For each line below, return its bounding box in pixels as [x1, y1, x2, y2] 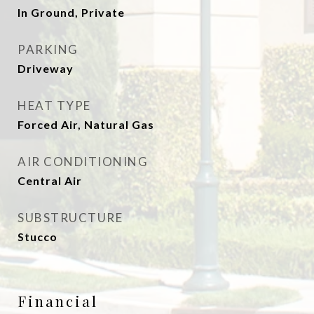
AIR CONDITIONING [18, 154, 148, 169]
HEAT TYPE [18, 98, 91, 113]
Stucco [18, 230, 57, 243]
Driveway [18, 62, 74, 75]
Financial [18, 291, 98, 310]
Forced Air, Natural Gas [18, 118, 154, 131]
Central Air [18, 174, 82, 187]
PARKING [18, 42, 78, 57]
